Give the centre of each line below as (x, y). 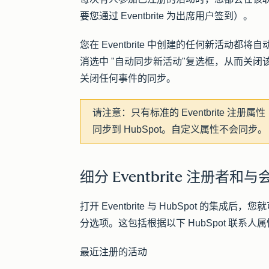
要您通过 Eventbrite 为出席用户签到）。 (166, 16)
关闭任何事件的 (113, 79)
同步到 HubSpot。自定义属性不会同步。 (180, 130)
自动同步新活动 (148, 62)
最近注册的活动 (113, 252)
